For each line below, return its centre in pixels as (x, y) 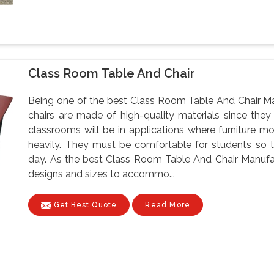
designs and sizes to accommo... (102, 174)
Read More (168, 205)
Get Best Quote (84, 205)
